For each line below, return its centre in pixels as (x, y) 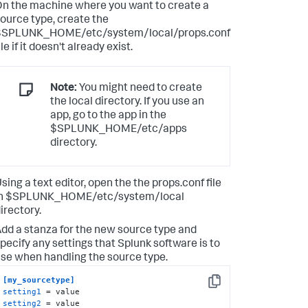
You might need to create (140, 88)
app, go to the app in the (108, 116)
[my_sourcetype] (39, 279)
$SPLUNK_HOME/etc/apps (119, 130)
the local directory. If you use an (127, 102)
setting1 (22, 291)
